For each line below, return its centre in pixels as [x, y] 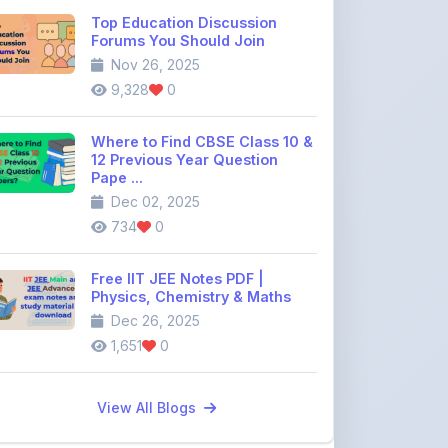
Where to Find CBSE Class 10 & [202, 13]
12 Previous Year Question [184, 31]
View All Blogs [148, 279]
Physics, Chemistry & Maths [191, 168]
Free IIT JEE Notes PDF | [177, 150]
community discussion [163, 402]
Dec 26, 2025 [153, 192]
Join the [63, 402]
